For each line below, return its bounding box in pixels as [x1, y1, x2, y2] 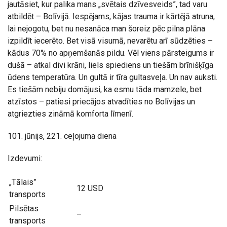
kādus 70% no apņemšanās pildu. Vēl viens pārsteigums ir [8, 48, 214, 58]
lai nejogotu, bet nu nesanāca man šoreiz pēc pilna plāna [8, 24, 205, 34]
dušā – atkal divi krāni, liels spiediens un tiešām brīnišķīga [8, 60, 213, 70]
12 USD [77, 183, 103, 194]
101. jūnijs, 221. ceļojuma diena [8, 131, 117, 141]
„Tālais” [9, 177, 36, 187]
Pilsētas [9, 204, 39, 214]
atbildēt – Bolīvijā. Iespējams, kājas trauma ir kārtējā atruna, [8, 12, 215, 22]
